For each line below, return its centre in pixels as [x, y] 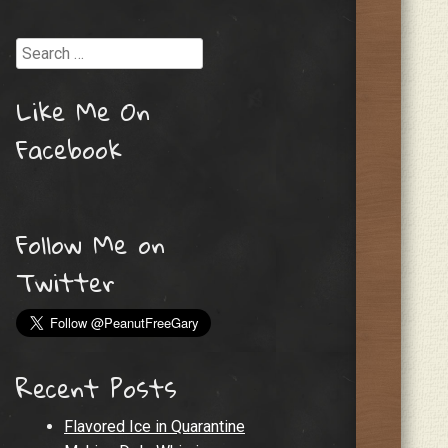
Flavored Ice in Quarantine [154, 427]
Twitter [65, 282]
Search [40, 47]
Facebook [69, 148]
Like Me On [83, 110]
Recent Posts [96, 388]
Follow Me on [90, 244]
